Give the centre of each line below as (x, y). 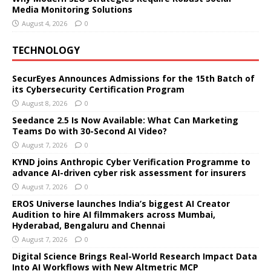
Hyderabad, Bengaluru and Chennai (89, 225)
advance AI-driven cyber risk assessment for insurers (129, 172)
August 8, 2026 (44, 103)
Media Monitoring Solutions (72, 9)
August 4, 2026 (44, 23)
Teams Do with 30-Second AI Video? (90, 131)
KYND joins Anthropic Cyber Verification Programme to (131, 162)
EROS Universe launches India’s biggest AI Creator (121, 203)
